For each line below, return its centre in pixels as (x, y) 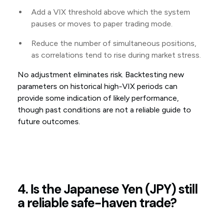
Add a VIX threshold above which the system (110, 12)
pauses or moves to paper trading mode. (102, 24)
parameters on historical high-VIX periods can (97, 87)
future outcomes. (49, 122)
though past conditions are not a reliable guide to (104, 110)
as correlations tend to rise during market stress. (116, 55)
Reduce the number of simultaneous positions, (114, 44)
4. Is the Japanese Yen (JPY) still (107, 189)
